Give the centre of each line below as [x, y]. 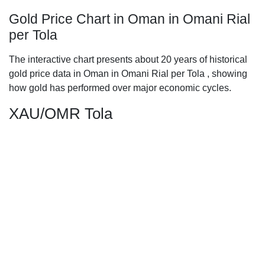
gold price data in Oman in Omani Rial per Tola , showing [128, 74]
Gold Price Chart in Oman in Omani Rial [130, 19]
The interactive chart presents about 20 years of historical [128, 59]
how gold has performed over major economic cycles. [120, 88]
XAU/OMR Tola [61, 114]
